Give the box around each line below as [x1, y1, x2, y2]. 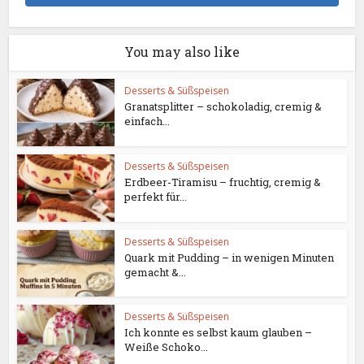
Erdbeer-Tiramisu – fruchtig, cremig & [124, 174, 322, 189]
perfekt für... [124, 188, 188, 204]
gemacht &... [124, 264, 187, 279]
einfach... [124, 114, 171, 129]
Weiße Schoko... [124, 340, 209, 355]
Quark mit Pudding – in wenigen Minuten [124, 249, 335, 265]
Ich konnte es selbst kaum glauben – [124, 325, 313, 340]
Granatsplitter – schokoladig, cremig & [124, 99, 323, 115]
